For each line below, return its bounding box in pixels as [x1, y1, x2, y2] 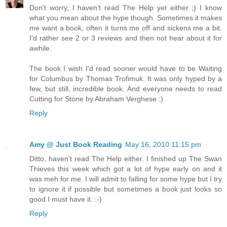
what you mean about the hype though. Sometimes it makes [29, 13, 222, 22]
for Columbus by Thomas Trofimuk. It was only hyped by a [29, 74, 222, 83]
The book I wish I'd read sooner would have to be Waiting [29, 64, 222, 72]
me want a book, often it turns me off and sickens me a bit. [29, 23, 222, 32]
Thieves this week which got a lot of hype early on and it [29, 164, 222, 173]
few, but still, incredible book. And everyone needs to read [29, 84, 222, 93]
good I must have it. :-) [29, 195, 102, 203]
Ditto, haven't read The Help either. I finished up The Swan [29, 154, 222, 163]
